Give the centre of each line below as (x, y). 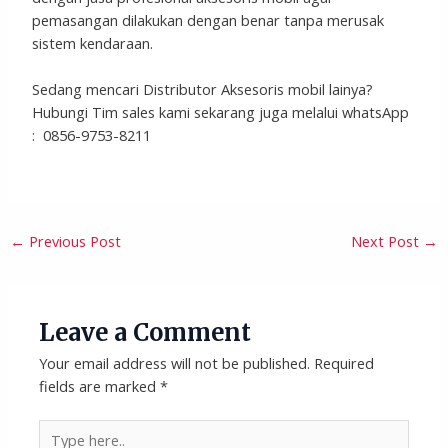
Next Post (387, 241)
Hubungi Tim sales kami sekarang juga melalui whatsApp (221, 112)
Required (344, 349)
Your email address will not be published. (175, 349)
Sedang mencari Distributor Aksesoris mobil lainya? (203, 89)
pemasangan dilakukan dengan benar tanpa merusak (208, 19)
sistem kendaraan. (93, 42)
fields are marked (100, 372)
